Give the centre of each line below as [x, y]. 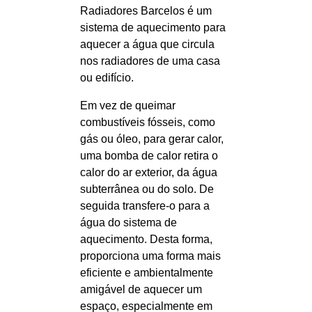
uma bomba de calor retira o [149, 156]
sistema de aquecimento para [153, 28]
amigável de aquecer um [141, 289]
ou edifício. [107, 78]
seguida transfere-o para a [145, 206]
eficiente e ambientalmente [147, 273]
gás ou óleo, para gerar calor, [152, 139]
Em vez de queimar [128, 106]
